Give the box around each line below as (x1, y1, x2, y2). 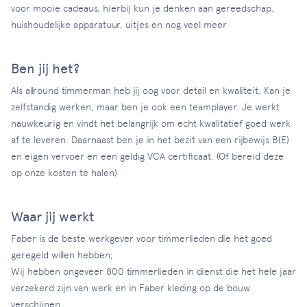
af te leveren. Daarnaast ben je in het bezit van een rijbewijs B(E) (11, 134, 289, 145)
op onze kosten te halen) (11, 167, 117, 178)
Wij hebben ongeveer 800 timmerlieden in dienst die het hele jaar (11, 266, 296, 277)
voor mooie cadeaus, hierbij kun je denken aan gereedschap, (11, 3, 274, 14)
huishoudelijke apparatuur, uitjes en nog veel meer (11, 19, 227, 30)
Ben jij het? (11, 60, 79, 77)
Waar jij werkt (11, 208, 95, 225)
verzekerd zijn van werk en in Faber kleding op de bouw (11, 282, 250, 293)
